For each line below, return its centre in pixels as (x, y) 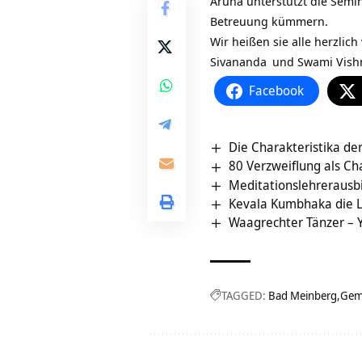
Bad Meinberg (303, 296)
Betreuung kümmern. (269, 21)
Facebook (276, 91)
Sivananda (238, 62)
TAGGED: (244, 296)
